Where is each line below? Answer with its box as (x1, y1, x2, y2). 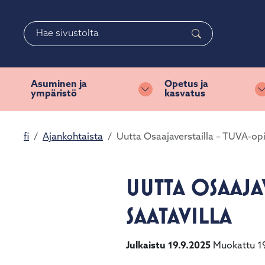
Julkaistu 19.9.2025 (125, 241, 211, 251)
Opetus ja (164, 80, 209, 89)
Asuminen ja (31, 80, 87, 89)
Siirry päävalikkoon (119, 14, 201, 23)
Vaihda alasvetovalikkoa (144, 91, 250, 101)
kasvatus (164, 89, 206, 99)
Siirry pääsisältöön (16, 14, 98, 23)
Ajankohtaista (43, 132, 103, 142)
